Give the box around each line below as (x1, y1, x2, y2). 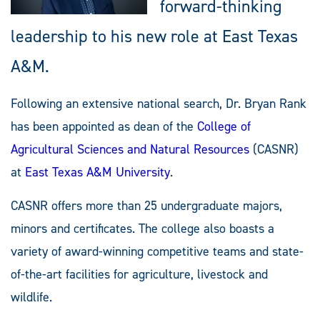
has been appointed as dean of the (11, 117, 197, 135)
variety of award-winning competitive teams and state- (11, 242, 304, 260)
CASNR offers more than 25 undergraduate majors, (11, 196, 282, 214)
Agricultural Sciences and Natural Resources (11, 140, 249, 158)
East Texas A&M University (25, 163, 170, 181)
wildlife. (11, 288, 52, 306)
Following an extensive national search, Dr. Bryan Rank (11, 94, 306, 112)
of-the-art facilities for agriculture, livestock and (11, 265, 268, 283)
